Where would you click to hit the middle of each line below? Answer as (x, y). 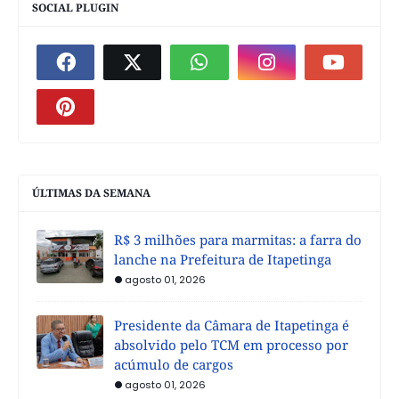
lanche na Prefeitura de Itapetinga (223, 259)
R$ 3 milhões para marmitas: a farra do (238, 239)
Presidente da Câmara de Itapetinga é (232, 325)
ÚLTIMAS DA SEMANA (91, 192)
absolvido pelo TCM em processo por (231, 344)
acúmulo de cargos (174, 364)
